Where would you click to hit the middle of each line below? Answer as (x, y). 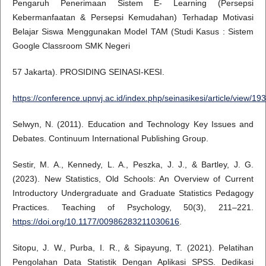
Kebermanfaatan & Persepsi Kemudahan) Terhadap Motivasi (133, 17)
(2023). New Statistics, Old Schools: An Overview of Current (133, 178)
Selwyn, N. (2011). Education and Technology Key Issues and (133, 124)
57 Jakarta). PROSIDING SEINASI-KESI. (88, 72)
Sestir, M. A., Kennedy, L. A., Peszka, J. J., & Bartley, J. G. (133, 164)
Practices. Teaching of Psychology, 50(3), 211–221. (133, 207)
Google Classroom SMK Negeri (71, 45)
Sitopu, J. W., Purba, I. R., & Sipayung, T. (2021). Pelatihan (133, 247)
